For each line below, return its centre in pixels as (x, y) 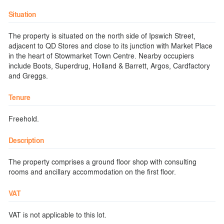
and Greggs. (28, 75)
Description (26, 140)
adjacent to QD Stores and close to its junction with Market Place (110, 45)
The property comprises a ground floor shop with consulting (102, 161)
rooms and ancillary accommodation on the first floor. (92, 171)
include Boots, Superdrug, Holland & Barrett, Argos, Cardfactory (109, 65)
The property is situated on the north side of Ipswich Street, (102, 35)
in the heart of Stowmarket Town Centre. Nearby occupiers (101, 55)
